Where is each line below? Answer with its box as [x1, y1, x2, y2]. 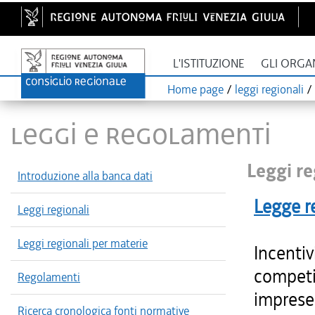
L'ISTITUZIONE [173, 56, 245, 71]
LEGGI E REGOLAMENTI [11, 114, 271, 154]
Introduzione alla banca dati [18, 168, 153, 184]
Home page [167, 82, 224, 97]
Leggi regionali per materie [18, 236, 148, 251]
